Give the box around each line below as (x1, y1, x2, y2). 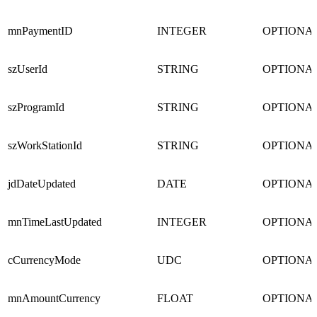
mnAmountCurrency (8, 292, 100, 305)
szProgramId (8, 101, 64, 114)
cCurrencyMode (8, 254, 81, 267)
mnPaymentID (8, 25, 73, 38)
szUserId (8, 63, 47, 76)
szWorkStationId (8, 139, 82, 152)
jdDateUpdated (8, 178, 76, 190)
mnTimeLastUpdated (8, 216, 102, 229)
